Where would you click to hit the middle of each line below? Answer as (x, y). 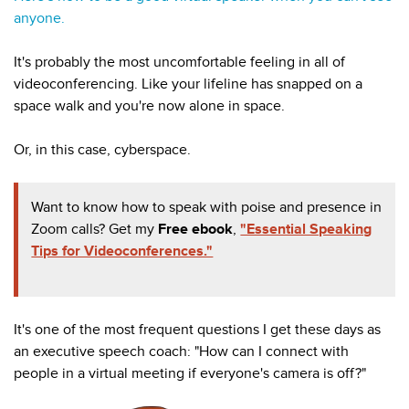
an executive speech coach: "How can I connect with (181, 352)
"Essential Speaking (306, 229)
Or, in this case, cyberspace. (102, 150)
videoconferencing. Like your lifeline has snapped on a (188, 84)
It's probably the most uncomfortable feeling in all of (179, 63)
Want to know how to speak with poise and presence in (207, 207)
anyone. (39, 19)
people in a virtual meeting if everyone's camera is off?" (190, 374)
